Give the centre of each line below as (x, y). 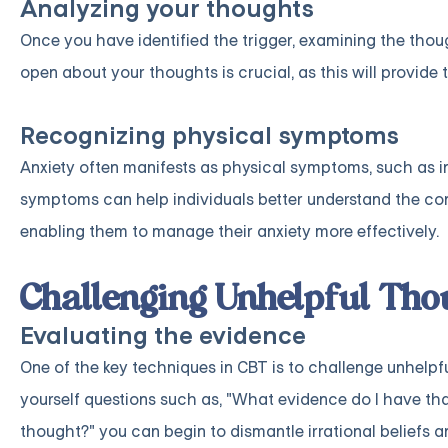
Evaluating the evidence (163, 337)
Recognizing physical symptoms (209, 137)
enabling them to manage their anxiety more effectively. (229, 232)
